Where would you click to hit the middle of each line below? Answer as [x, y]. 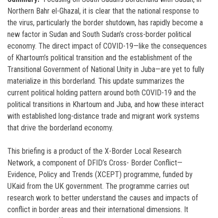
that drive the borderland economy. [60, 128]
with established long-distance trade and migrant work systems [103, 116]
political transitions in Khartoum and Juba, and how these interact [106, 104]
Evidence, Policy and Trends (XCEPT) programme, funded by [100, 174]
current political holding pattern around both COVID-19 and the [102, 93]
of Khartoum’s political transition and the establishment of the [100, 58]
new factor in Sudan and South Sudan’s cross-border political [99, 34]
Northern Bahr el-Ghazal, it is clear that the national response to [103, 11]
